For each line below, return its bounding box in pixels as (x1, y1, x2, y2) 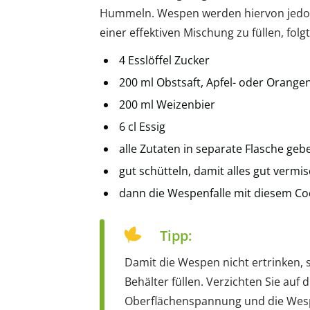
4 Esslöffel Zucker (119, 53, 210, 69)
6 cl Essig (119, 119, 165, 135)
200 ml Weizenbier (119, 97, 215, 113)
